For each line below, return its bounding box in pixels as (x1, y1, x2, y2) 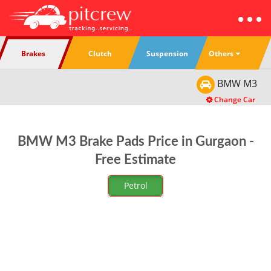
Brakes (21, 48, 45, 59)
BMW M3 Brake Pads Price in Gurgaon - (17, 135, 254, 148)
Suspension (146, 48, 189, 59)
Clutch (88, 48, 113, 59)
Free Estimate (95, 153, 176, 166)
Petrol (123, 180, 148, 191)
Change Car (212, 94, 255, 105)
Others (209, 48, 234, 59)
